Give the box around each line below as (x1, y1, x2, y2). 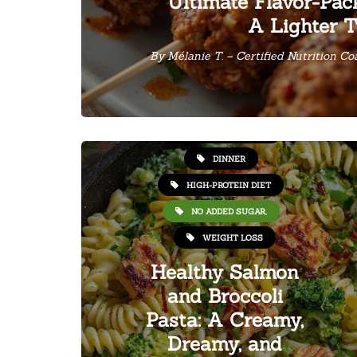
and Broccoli (167, 284, 283, 308)
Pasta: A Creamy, (146, 308, 304, 332)
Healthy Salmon (151, 260, 299, 284)
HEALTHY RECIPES (188, 127, 269, 138)
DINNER (212, 153, 245, 164)
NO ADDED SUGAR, (190, 206, 267, 217)
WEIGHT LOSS (202, 232, 263, 243)
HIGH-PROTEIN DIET (186, 179, 271, 190)
